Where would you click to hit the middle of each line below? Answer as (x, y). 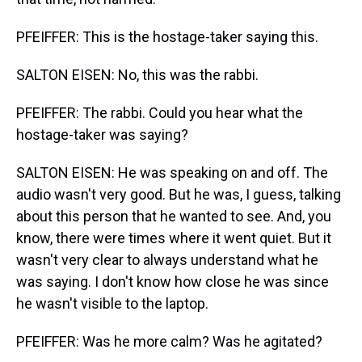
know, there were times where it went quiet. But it (174, 238)
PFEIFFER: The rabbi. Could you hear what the (160, 113)
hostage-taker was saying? (102, 135)
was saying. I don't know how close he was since (173, 282)
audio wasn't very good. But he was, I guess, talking (179, 194)
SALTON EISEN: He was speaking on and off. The (172, 173)
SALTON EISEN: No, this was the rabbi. (137, 75)
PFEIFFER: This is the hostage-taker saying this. (167, 37)
